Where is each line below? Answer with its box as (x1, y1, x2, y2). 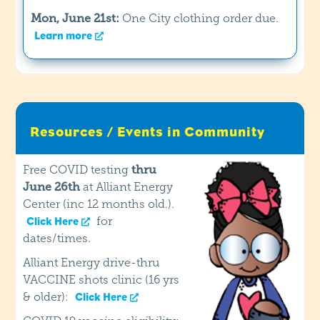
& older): (23, 289, 72, 304)
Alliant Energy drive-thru (23, 255, 160, 269)
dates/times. (23, 231, 91, 245)
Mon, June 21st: (31, 11, 123, 25)
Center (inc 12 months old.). (23, 196, 175, 211)
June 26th (23, 179, 81, 194)
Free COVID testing (23, 162, 132, 176)
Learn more (34, 29, 93, 41)
